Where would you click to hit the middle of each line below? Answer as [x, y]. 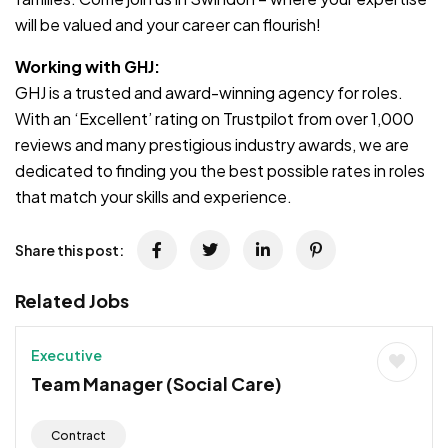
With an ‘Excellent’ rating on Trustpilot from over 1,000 [214, 118]
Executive [66, 354]
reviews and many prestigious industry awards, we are [212, 144]
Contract [78, 435]
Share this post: [69, 249]
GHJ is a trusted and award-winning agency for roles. [209, 92]
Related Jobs [72, 300]
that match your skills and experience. [153, 196]
